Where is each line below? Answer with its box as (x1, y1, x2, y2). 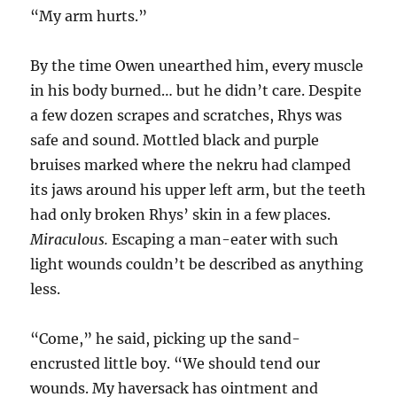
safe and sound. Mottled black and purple (30, 131, 320, 150)
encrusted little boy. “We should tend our (30, 354, 321, 373)
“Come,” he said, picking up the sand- (30, 330, 301, 348)
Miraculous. (30, 230, 109, 249)
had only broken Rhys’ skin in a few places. (30, 206, 331, 224)
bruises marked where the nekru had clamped (30, 156, 352, 175)
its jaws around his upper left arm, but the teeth (30, 181, 367, 199)
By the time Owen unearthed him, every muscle (30, 57, 364, 75)
